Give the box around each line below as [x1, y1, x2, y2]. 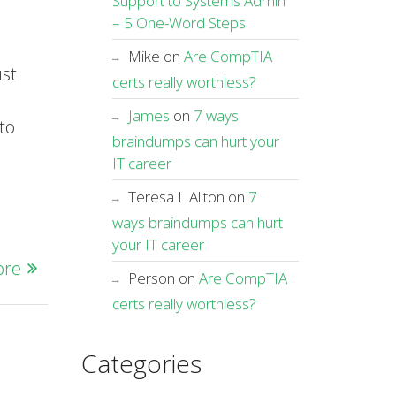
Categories [80, 346, 202, 380]
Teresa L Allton [127, 187, 225, 207]
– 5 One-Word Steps [111, 12, 246, 33]
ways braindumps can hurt [111, 212, 283, 232]
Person [127, 268, 175, 288]
